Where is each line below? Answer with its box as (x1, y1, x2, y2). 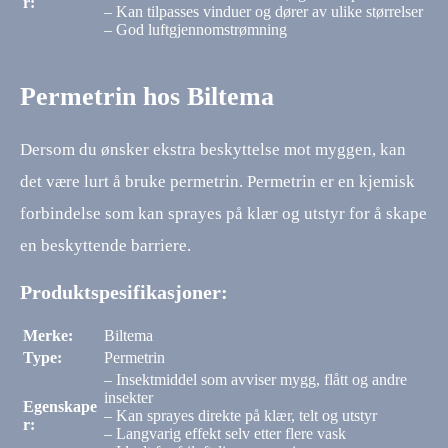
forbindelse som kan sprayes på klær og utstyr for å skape (20, 203, 427, 223)
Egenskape (23, 398, 97, 416)
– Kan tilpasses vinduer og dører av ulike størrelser (104, 3, 423, 21)
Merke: (23, 327, 73, 345)
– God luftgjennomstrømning (104, 21, 287, 39)
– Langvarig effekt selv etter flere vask (104, 425, 346, 443)
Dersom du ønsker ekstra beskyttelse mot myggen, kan (20, 139, 406, 159)
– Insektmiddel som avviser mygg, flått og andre (104, 371, 407, 389)
